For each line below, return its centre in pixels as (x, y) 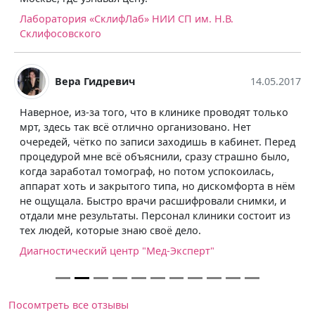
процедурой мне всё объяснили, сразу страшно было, (155, 156)
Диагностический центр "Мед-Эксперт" (117, 250)
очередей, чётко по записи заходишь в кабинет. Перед (157, 141)
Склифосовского (60, 33)
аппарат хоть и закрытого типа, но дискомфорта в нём (157, 186)
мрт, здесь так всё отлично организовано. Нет (135, 127)
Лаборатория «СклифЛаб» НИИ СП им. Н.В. (127, 18)
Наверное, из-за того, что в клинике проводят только (154, 112)
